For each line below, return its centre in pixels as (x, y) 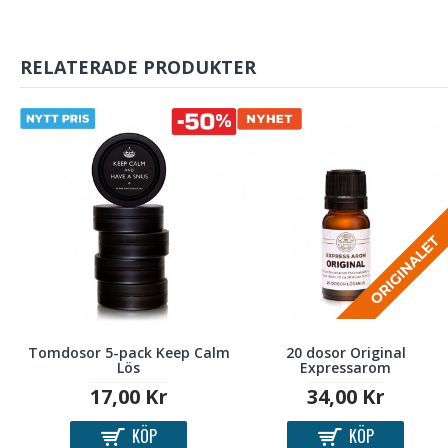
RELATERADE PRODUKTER (138, 67)
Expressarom (346, 368)
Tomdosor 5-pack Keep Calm (128, 353)
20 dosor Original (345, 353)
